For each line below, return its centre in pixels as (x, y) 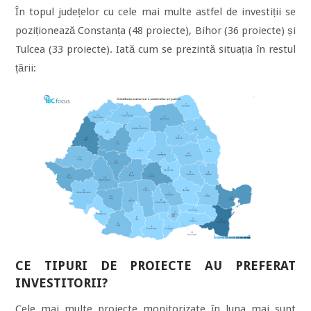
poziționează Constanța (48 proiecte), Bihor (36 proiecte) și (155, 31)
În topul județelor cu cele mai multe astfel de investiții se (155, 12)
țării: (26, 68)
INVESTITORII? (62, 283)
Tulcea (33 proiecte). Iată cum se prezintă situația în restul (155, 49)
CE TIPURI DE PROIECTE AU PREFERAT (155, 266)
